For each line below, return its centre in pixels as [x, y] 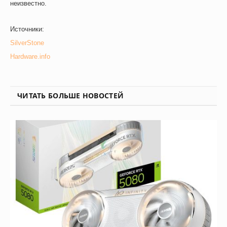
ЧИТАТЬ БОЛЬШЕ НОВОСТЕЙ [71, 96]
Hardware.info [30, 57]
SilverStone [27, 43]
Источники [26, 29]
